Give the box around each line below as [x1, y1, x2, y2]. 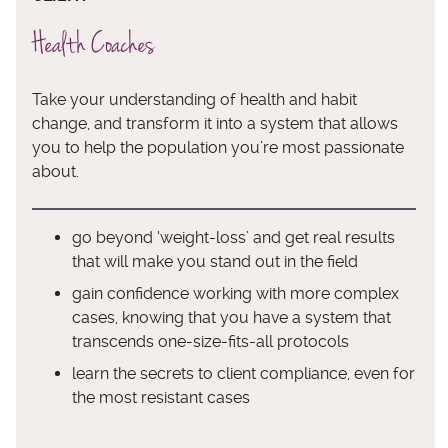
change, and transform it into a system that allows [32, 113, 398, 133]
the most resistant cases [72, 387, 250, 407]
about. [32, 161, 79, 181]
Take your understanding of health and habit [32, 89, 357, 109]
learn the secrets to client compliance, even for [72, 363, 415, 383]
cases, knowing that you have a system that [72, 307, 391, 327]
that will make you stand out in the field [72, 251, 358, 271]
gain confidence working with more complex [72, 283, 399, 303]
